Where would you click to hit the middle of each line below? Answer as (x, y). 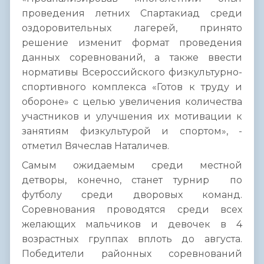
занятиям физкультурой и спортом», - (132, 131)
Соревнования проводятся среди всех (132, 210)
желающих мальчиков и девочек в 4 (132, 225)
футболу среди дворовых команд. (132, 195)
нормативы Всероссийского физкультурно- (132, 72)
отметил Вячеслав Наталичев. (95, 146)
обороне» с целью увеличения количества (132, 102)
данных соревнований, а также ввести (132, 58)
